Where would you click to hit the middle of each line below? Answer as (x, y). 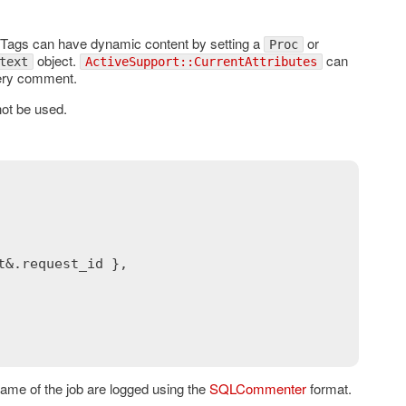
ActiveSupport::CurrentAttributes (201, 61)
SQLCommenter (257, 388)
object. (56, 60)
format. (329, 388)
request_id (62, 263)
